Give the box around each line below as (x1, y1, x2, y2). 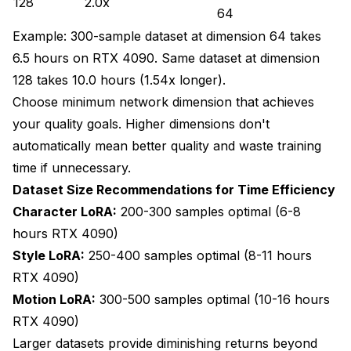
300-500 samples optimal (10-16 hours (96, 291, 330, 307)
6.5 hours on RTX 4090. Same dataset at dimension (13, 49, 320, 66)
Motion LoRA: (13, 291, 96, 307)
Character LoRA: (13, 203, 117, 219)
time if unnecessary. (13, 159, 131, 175)
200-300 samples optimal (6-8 (117, 203, 301, 219)
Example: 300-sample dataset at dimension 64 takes (13, 27, 321, 44)
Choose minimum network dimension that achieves (13, 93, 314, 110)
